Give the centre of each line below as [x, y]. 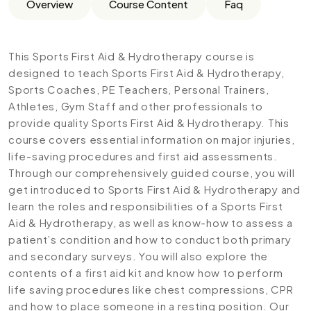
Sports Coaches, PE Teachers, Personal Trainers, [139, 89]
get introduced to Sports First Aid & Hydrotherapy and [154, 189]
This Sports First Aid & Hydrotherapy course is [132, 56]
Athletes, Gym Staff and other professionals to [136, 106]
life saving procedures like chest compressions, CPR [151, 289]
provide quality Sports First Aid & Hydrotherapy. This [149, 123]
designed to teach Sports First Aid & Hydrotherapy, [146, 73]
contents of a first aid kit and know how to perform [146, 272]
